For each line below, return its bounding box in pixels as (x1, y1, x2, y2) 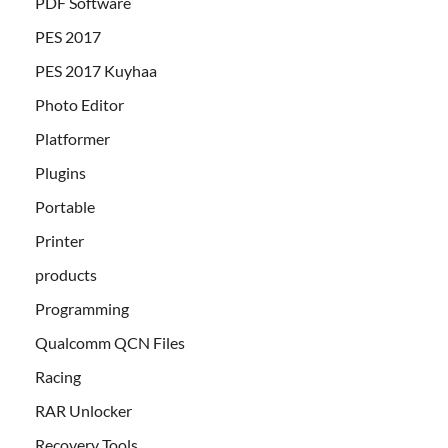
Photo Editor (35, 95, 124, 115)
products (35, 265, 97, 285)
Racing (35, 367, 81, 387)
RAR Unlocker (35, 401, 132, 421)
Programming (35, 299, 129, 319)
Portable (35, 197, 95, 217)
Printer (35, 231, 84, 251)
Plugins (35, 163, 86, 183)
